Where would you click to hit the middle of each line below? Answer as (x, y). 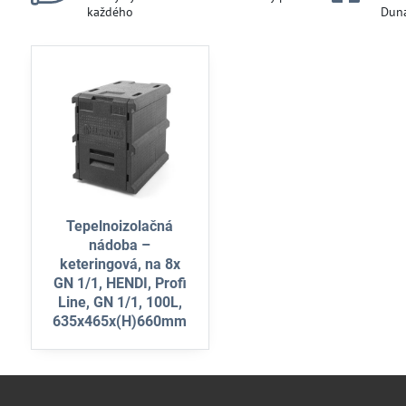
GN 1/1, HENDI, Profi (120, 283)
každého (110, 11)
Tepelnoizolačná (120, 226)
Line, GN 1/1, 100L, (120, 302)
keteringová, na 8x (120, 264)
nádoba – (120, 245)
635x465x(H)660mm (120, 321)
